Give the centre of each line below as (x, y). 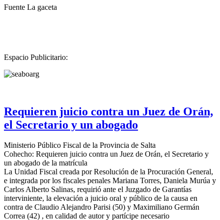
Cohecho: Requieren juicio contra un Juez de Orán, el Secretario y (106, 154)
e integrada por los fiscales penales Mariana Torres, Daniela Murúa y (110, 181)
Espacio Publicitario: (36, 57)
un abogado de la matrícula (46, 163)
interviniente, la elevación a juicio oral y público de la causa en (101, 198)
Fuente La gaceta (30, 7)
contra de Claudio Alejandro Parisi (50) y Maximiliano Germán (102, 207)
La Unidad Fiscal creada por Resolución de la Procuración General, (109, 172)
